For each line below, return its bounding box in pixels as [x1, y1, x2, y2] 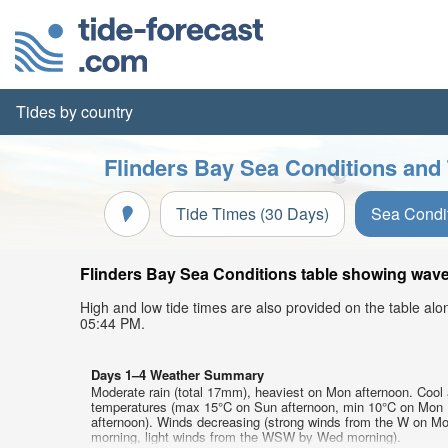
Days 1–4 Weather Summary [91, 365, 264, 384]
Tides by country [16, 100, 133, 123]
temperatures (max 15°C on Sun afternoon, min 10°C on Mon [91, 397, 443, 416]
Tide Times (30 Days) [176, 202, 329, 225]
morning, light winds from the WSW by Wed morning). [91, 427, 401, 446]
